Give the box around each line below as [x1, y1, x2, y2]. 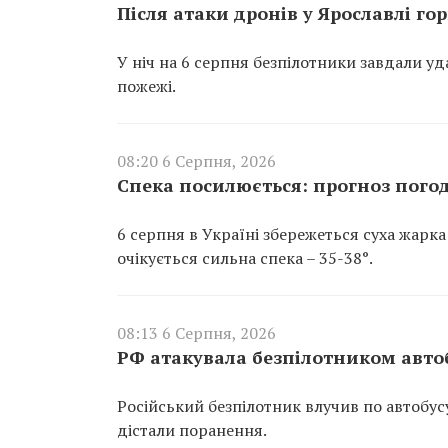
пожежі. [117, 74, 176, 97]
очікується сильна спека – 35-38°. [117, 246, 373, 269]
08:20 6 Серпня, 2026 [117, 149, 276, 172]
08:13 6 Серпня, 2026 [117, 321, 276, 344]
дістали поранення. [117, 418, 267, 441]
